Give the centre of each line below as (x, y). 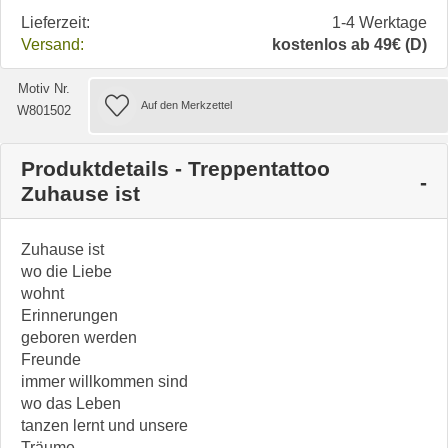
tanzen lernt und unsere (104, 425)
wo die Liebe (66, 271)
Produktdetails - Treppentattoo (175, 168)
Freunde (51, 359)
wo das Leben (71, 403)
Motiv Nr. (44, 88)
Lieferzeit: (55, 22)
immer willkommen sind (104, 381)
